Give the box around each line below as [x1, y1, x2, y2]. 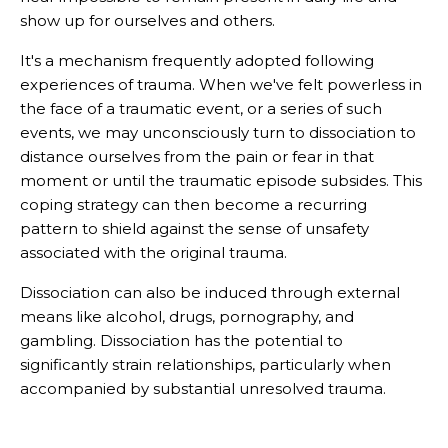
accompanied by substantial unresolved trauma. [20, 379, 386, 399]
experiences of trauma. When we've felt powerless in [20, 75, 422, 95]
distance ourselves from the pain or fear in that [20, 147, 374, 167]
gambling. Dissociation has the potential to [20, 331, 343, 351]
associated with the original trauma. [20, 243, 287, 263]
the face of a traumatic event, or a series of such [20, 99, 382, 119]
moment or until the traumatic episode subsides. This [20, 171, 422, 191]
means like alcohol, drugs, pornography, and [20, 307, 354, 327]
